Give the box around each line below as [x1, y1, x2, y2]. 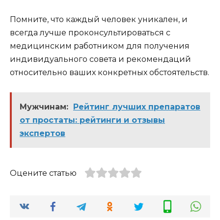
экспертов [20, 128, 65, 138]
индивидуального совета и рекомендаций [10, 54, 191, 64]
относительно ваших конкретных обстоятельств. [10, 67, 209, 77]
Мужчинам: [20, 102, 68, 111]
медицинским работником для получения [10, 41, 190, 51]
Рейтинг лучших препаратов [73, 102, 200, 111]
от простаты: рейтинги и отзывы [20, 115, 165, 125]
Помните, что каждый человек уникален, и [10, 14, 188, 24]
